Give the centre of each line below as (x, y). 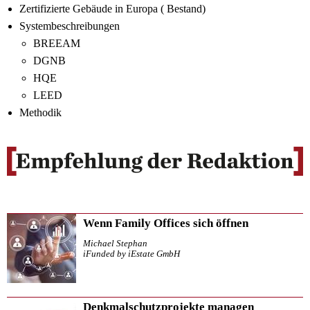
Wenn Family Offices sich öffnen (166, 223)
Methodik (40, 113)
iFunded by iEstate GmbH (131, 254)
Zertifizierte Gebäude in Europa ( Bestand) (112, 9)
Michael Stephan (115, 243)
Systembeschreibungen (69, 26)
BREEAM (56, 44)
